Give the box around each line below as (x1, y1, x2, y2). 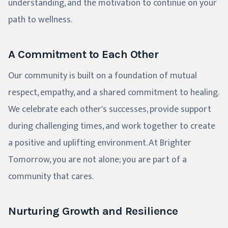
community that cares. (8, 169, 94, 185)
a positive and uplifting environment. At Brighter (8, 135, 191, 151)
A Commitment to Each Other (8, 47, 159, 62)
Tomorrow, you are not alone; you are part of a (8, 152, 187, 168)
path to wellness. (8, 12, 72, 28)
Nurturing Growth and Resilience (8, 204, 178, 218)
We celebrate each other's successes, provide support (8, 102, 211, 118)
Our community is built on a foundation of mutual (8, 68, 197, 84)
